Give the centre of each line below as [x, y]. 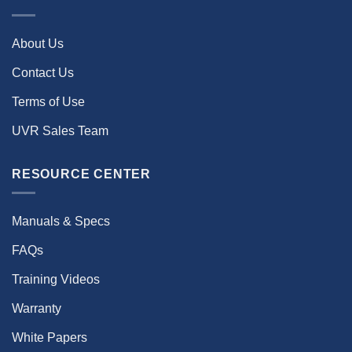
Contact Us [43, 72]
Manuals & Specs [61, 222]
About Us [38, 43]
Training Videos [56, 280]
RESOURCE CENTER [81, 174]
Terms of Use [48, 101]
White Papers [49, 338]
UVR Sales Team [60, 130]
